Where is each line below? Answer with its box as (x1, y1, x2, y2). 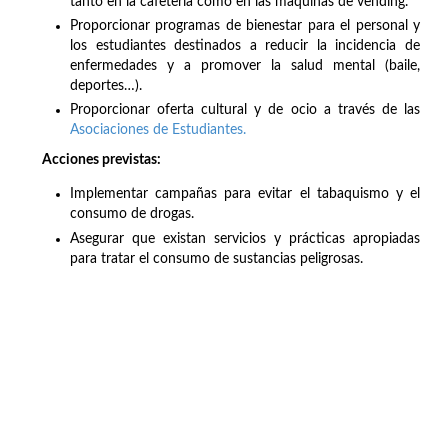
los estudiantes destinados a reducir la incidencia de (70, 39, 420, 54)
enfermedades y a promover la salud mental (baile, (70, 59, 420, 74)
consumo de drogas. (70, 207, 194, 222)
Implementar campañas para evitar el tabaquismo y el (70, 187, 420, 202)
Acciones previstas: (42, 153, 161, 168)
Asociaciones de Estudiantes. (70, 123, 246, 138)
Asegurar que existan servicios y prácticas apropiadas (70, 231, 420, 246)
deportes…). (70, 79, 142, 94)
